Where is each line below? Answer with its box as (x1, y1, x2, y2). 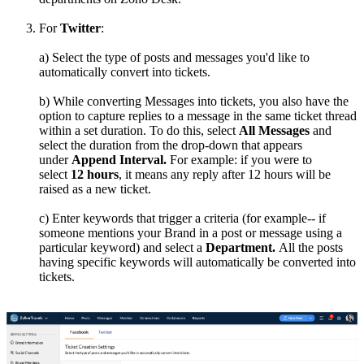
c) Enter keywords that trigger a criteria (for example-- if (39, 210, 326, 225)
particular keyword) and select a (39, 240, 202, 254)
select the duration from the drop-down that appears (39, 137, 302, 152)
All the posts (279, 240, 343, 254)
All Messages (239, 123, 310, 137)
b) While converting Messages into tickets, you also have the (39, 93, 349, 108)
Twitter (60, 20, 101, 35)
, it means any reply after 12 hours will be (119, 167, 331, 181)
